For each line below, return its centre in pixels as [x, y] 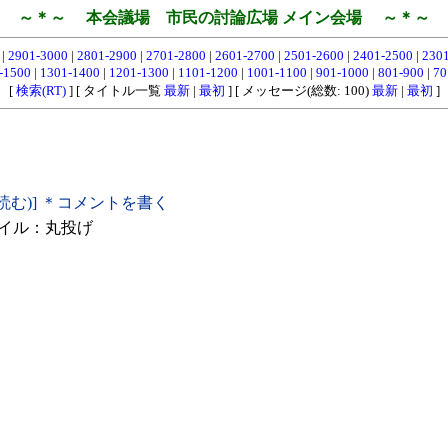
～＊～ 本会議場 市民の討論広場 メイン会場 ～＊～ [224, 17]
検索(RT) [40, 90]
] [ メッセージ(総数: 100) [298, 90]
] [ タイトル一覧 [114, 90]
